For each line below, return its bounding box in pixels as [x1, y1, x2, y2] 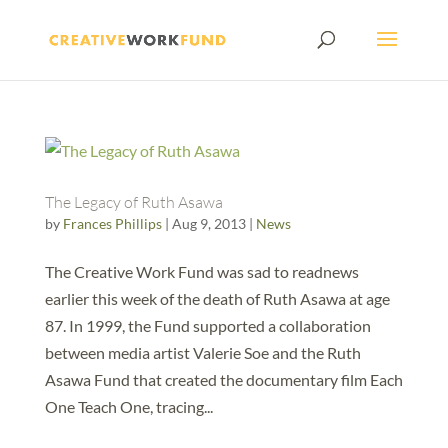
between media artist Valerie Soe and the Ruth [44, 343, 361, 362]
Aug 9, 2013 [171, 215, 246, 232]
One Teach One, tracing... [44, 397, 213, 416]
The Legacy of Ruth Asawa [44, 192, 223, 212]
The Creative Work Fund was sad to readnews [44, 262, 359, 281]
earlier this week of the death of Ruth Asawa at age [44, 289, 390, 308]
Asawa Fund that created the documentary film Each [44, 370, 403, 389]
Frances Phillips [62, 215, 162, 232]
